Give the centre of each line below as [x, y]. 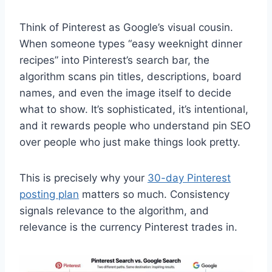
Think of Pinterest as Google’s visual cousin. [126, 27]
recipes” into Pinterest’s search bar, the [114, 60]
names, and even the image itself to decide [125, 93]
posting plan [49, 194]
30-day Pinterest [189, 178]
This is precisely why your [83, 178]
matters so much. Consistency [154, 194]
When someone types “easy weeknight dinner [131, 43]
